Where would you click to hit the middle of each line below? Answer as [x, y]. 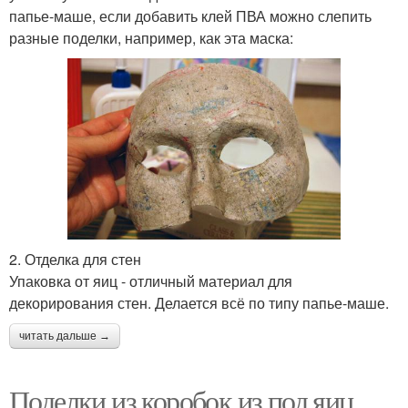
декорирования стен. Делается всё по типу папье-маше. [199, 303]
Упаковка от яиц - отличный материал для [151, 281]
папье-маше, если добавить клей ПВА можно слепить [190, 15]
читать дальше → [65, 337]
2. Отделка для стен [75, 260]
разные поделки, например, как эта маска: [151, 37]
